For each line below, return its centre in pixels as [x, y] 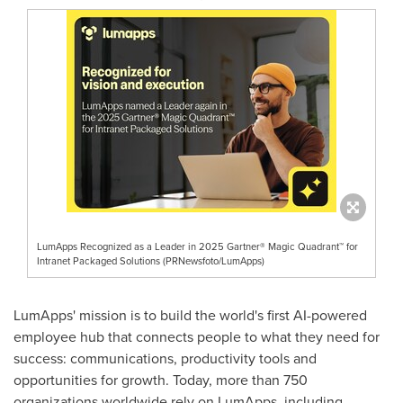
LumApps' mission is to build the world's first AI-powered [190, 315]
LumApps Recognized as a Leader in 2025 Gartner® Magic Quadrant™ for [197, 246]
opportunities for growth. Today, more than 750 [161, 380]
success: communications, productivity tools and [165, 358]
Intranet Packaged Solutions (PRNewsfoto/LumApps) [151, 260]
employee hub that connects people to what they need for [197, 336]
